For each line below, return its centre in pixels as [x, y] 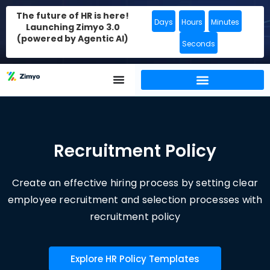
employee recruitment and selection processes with [135, 199]
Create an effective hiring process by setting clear [135, 183]
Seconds [198, 44]
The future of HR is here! [73, 16]
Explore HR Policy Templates [135, 259]
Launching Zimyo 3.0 [73, 27]
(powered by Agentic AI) [73, 39]
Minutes [225, 22]
